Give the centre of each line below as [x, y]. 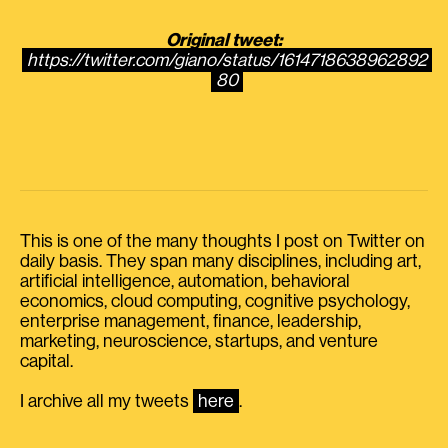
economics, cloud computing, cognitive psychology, [215, 301]
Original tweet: [224, 40]
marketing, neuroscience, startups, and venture [199, 341]
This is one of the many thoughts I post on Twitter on [222, 241]
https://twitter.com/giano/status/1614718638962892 [226, 60]
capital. [46, 361]
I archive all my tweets [106, 401]
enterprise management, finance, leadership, [190, 321]
